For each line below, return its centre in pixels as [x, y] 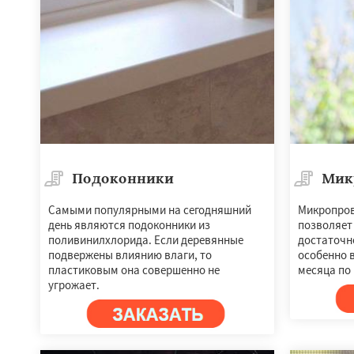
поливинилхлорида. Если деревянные [146, 240]
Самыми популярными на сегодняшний [150, 210]
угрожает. [74, 285]
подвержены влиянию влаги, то [130, 255]
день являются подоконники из [129, 225]
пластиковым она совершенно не [134, 270]
